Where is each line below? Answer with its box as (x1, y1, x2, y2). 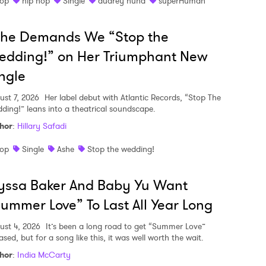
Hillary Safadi (17, 120, 66, 132)
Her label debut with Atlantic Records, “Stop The (42, 91, 221, 103)
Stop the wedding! (87, 143, 154, 155)
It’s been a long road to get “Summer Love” (43, 220, 205, 232)
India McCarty (17, 249, 71, 261)
